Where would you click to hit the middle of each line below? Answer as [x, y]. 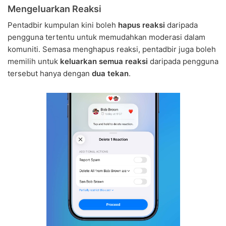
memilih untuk [34, 62]
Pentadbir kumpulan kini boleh [63, 25]
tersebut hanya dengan [50, 74]
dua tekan [110, 74]
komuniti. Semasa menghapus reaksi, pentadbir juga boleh [112, 49]
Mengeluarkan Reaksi [54, 9]
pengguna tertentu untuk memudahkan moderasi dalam [106, 37]
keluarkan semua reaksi [104, 62]
